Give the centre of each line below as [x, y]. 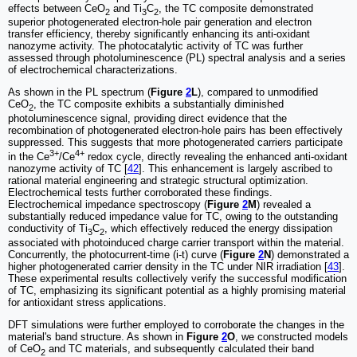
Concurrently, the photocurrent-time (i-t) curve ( [116, 254]
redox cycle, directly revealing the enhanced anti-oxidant [216, 157]
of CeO [24, 348]
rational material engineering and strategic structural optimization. [158, 181]
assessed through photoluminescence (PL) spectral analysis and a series [177, 58]
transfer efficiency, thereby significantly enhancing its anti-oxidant [159, 34]
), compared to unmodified [258, 92]
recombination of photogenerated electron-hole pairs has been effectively [175, 130]
